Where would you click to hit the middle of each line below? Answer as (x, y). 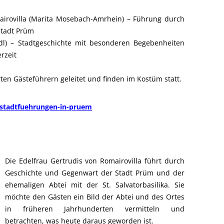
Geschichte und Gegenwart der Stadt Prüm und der (95, 173)
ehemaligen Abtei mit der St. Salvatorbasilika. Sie (95, 185)
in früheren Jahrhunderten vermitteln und (95, 209)
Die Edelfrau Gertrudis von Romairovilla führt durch (95, 161)
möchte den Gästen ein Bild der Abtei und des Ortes (95, 197)
